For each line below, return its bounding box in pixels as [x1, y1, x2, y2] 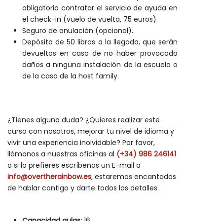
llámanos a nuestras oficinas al [7, 149, 116, 159]
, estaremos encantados [91, 172, 176, 182]
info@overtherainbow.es [7, 172, 91, 182]
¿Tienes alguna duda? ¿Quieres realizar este [7, 115, 160, 125]
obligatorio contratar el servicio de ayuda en [22, 3, 178, 13]
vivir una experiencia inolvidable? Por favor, [7, 138, 155, 147]
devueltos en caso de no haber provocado [22, 48, 178, 58]
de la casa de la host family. [22, 71, 119, 81]
